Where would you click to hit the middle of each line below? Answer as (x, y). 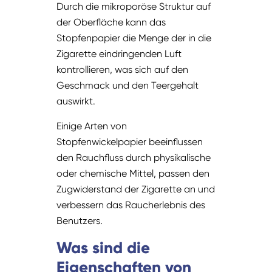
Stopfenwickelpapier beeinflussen (130, 142)
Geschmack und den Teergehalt (128, 86)
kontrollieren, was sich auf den (123, 70)
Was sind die (104, 248)
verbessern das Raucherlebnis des (131, 205)
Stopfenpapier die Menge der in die (134, 38)
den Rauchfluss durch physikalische (134, 158)
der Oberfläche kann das (111, 22)
